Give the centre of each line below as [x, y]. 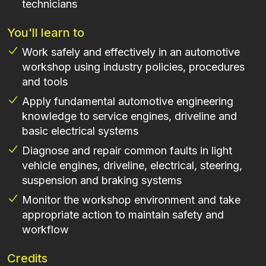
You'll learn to [46, 33]
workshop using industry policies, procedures [133, 67]
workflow [45, 230]
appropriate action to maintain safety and [123, 215]
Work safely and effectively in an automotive [131, 52]
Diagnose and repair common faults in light [127, 151]
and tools [45, 82]
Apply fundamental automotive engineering [128, 102]
